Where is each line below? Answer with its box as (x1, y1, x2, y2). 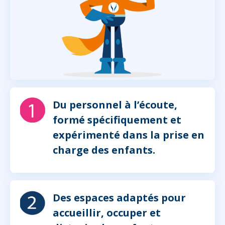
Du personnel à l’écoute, (53, 98, 177, 112)
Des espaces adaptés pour (53, 191, 186, 205)
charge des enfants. (53, 143, 155, 157)
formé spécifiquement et (53, 113, 181, 127)
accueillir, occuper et (53, 206, 161, 220)
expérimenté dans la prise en (53, 128, 204, 142)
